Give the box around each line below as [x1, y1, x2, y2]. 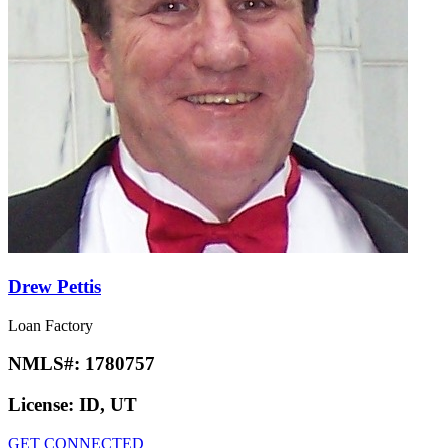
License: [8, 394, 79, 416]
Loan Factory [8, 316, 93, 334]
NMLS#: [8, 353, 85, 375]
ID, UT [79, 394, 137, 416]
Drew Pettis [8, 276, 101, 298]
